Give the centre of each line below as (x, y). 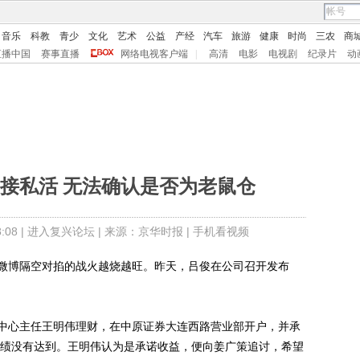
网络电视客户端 (154, 54)
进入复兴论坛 (61, 231)
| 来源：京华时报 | (143, 231)
